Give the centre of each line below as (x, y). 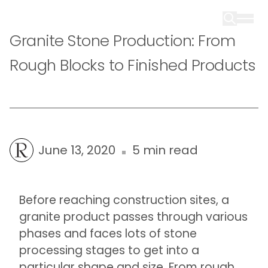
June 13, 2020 (77, 150)
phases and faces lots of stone (108, 234)
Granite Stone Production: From (122, 41)
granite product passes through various (133, 217)
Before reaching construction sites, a (124, 200)
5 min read (165, 150)
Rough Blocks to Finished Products (133, 65)
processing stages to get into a (109, 250)
